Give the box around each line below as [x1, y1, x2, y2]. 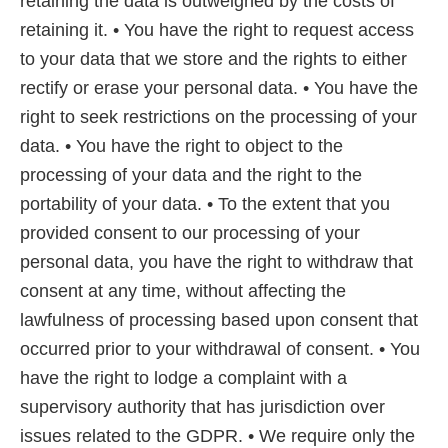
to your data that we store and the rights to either [20, 49, 407, 70]
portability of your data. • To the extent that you [20, 194, 390, 215]
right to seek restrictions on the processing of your [20, 107, 417, 128]
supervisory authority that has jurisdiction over [20, 397, 385, 418]
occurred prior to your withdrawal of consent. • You [20, 339, 420, 360]
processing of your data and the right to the [20, 165, 362, 186]
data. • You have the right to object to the [20, 136, 343, 157]
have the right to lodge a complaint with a [20, 368, 347, 389]
